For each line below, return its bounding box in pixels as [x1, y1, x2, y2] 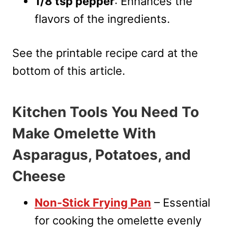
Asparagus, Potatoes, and [12, 146, 191, 163]
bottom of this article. [12, 64, 125, 77]
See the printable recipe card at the [12, 46, 198, 60]
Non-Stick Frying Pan [35, 195, 151, 209]
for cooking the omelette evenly [35, 213, 202, 227]
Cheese [12, 167, 66, 185]
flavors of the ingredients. [35, 12, 170, 25]
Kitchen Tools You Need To [12, 103, 199, 121]
